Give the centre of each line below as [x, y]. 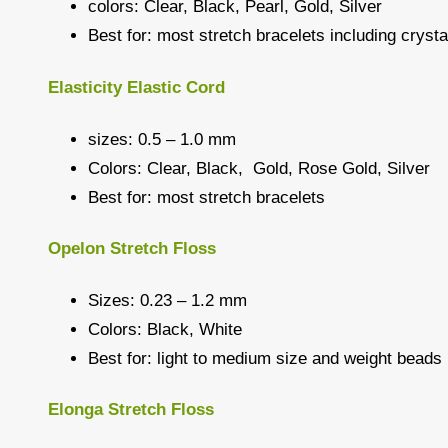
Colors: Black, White [165, 329]
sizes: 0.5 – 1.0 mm [162, 139]
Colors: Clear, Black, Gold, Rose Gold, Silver [259, 168]
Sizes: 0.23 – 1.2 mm [167, 300]
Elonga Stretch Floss [131, 410]
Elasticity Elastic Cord [136, 88]
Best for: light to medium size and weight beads [265, 358]
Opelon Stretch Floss [132, 249]
